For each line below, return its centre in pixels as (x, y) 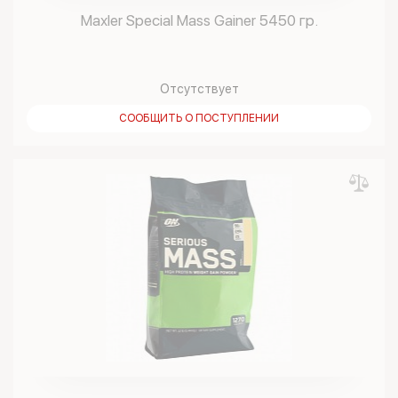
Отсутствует (199, 89)
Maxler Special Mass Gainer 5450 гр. (199, 20)
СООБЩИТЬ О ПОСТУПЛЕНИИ (199, 118)
